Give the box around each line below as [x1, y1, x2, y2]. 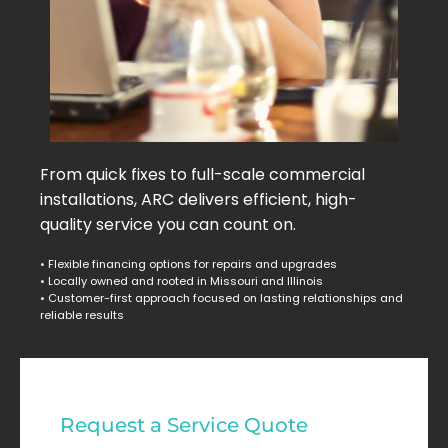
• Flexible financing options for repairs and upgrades [40, 256, 337, 273]
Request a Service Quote [60, 412, 308, 437]
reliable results [40, 307, 124, 324]
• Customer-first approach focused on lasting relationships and [40, 290, 403, 307]
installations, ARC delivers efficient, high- [40, 188, 357, 212]
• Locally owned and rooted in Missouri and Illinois [40, 273, 323, 290]
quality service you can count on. [40, 213, 296, 237]
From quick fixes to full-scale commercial [40, 163, 365, 187]
